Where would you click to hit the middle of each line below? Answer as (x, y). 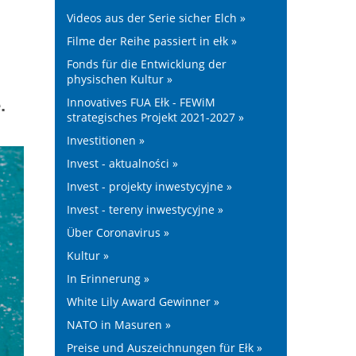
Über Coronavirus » (118, 232)
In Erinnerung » (108, 279)
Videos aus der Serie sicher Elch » (156, 18)
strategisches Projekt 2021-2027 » (155, 117)
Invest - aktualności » (122, 163)
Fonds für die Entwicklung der (146, 64)
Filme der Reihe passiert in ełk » (151, 41)
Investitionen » (105, 140)
